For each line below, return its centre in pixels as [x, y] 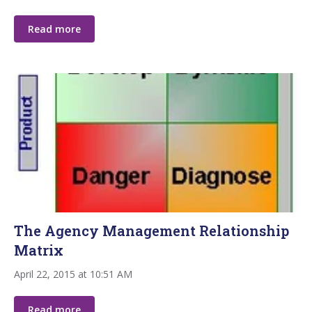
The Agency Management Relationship [151, 230]
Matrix [39, 250]
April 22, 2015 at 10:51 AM [73, 274]
